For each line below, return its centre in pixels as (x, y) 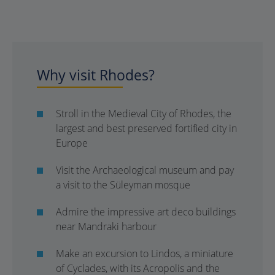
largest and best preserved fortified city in (146, 128)
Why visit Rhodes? (96, 75)
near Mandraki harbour (106, 227)
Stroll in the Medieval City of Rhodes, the (144, 114)
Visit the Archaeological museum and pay (145, 170)
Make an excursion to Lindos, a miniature (145, 254)
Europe (72, 143)
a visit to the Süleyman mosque (123, 185)
